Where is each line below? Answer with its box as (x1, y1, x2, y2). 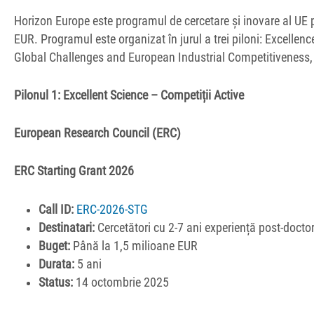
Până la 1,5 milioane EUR (70, 238, 198, 253)
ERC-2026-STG (76, 202, 149, 217)
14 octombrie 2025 (73, 275, 170, 289)
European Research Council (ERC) (14, 126, 181, 141)
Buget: (39, 238, 71, 253)
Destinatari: (39, 220, 95, 235)
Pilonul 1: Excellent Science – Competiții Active (14, 88, 244, 103)
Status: (39, 275, 74, 289)
